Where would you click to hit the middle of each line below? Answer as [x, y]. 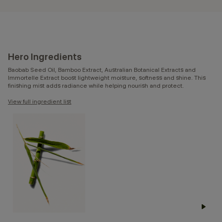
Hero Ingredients [45, 57]
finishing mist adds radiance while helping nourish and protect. [96, 86]
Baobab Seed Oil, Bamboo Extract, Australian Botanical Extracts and [102, 70]
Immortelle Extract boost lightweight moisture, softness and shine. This [107, 78]
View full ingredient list [40, 102]
